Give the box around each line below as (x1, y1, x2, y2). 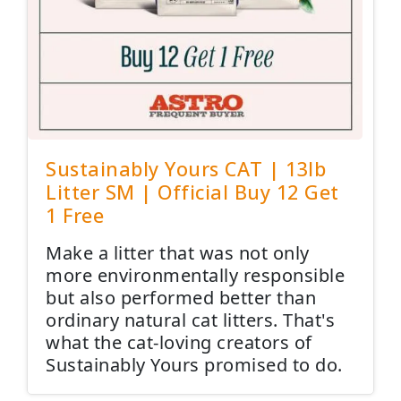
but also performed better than (46, 286, 316, 310)
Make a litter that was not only (46, 241, 310, 265)
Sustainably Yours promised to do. (46, 353, 343, 377)
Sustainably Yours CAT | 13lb (46, 156, 326, 182)
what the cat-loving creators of (46, 330, 312, 354)
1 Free (46, 202, 104, 228)
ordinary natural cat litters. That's (46, 308, 335, 332)
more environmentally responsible (46, 263, 345, 287)
